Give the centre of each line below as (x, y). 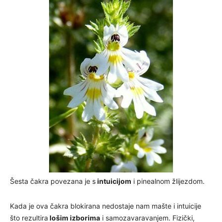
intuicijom (113, 181)
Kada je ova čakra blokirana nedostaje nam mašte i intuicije (106, 206)
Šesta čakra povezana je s (53, 181)
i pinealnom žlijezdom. (168, 181)
